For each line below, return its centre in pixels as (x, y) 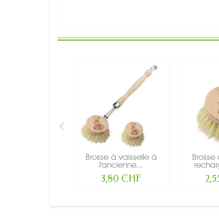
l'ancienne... (121, 164)
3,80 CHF (121, 178)
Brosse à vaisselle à (121, 157)
